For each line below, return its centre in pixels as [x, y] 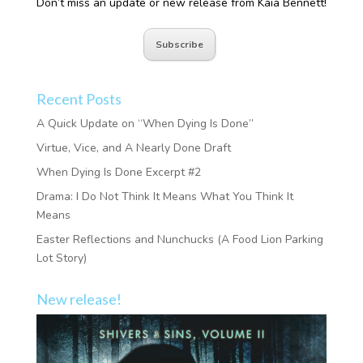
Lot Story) [61, 258]
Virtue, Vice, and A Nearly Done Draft [133, 147]
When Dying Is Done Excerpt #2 [118, 172]
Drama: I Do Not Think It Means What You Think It [164, 196]
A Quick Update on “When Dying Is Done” [145, 123]
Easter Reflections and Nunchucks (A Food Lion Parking [179, 239]
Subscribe [179, 44]
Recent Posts [79, 98]
